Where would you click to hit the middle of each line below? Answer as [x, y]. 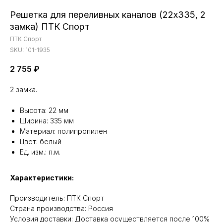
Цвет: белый [41, 141]
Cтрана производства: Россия [61, 208]
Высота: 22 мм [44, 110]
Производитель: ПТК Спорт [57, 198]
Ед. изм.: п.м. [40, 152]
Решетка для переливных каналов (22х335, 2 [108, 14]
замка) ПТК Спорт [50, 26]
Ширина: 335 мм [47, 121]
